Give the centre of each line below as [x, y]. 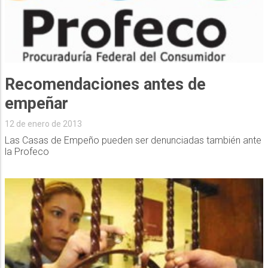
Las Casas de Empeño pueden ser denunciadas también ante [133, 141]
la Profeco [27, 152]
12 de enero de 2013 [43, 124]
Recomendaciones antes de [105, 85]
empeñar [36, 104]
